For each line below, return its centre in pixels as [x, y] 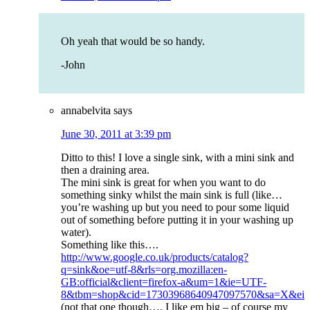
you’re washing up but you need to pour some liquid [175, 208]
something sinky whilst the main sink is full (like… [172, 195]
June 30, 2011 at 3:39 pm [116, 134]
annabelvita [86, 111]
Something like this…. [110, 245]
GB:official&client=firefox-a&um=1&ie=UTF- [164, 282]
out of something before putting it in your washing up [177, 220]
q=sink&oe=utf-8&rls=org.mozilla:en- [144, 270]
